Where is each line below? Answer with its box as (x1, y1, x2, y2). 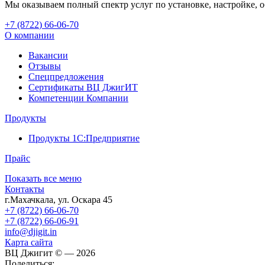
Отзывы (28, 61, 61, 72)
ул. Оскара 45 (58, 195, 112, 205)
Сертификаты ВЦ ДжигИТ (28, 82, 138, 93)
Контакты (5, 184, 44, 195)
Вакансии (28, 50, 68, 61)
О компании (5, 30, 54, 41)
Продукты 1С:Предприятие (28, 133, 140, 144)
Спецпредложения (28, 72, 104, 82)
